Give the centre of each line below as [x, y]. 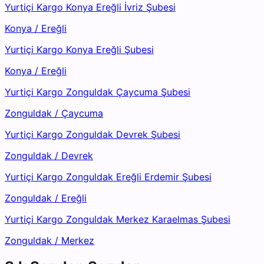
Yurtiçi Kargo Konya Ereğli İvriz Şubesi [90, 7]
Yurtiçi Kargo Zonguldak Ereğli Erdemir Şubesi [108, 177]
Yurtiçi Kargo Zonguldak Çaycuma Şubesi [98, 92]
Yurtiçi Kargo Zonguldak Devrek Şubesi [93, 135]
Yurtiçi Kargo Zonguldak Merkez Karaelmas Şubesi [118, 220]
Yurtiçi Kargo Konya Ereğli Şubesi [79, 50]
